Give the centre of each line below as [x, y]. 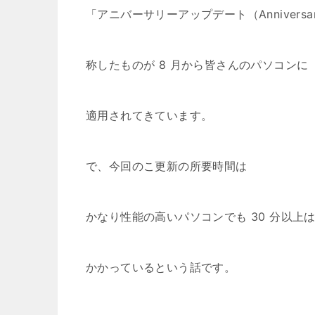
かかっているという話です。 [161, 267]
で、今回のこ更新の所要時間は [167, 166]
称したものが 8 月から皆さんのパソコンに [197, 65]
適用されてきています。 [149, 115]
